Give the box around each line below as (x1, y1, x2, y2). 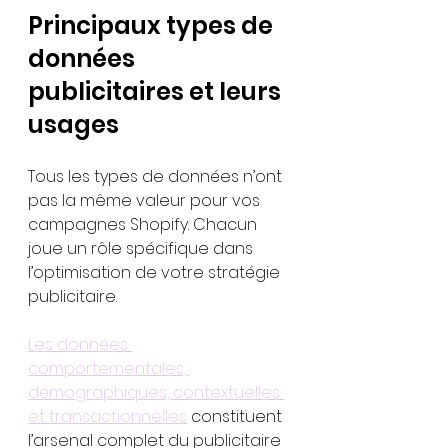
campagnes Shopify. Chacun (28, 213, 261, 236)
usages (28, 108, 119, 141)
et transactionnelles (28, 405, 187, 428)
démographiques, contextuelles (28, 381, 284, 404)
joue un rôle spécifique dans (28, 237, 257, 260)
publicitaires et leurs (28, 75, 286, 108)
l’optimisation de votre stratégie (28, 261, 284, 284)
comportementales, (28, 357, 190, 380)
